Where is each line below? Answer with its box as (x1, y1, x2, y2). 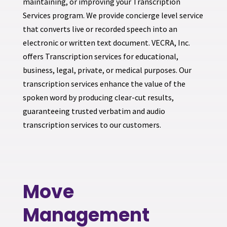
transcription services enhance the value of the (22, 78, 185, 89)
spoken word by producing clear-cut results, (22, 92, 174, 102)
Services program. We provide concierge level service (22, 10, 203, 20)
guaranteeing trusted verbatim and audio (22, 105, 165, 116)
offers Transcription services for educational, (22, 51, 178, 61)
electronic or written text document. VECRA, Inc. (22, 37, 190, 48)
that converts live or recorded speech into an (22, 23, 177, 34)
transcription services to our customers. (22, 119, 161, 130)
